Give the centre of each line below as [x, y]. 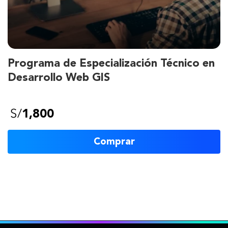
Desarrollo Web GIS [59, 78]
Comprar [114, 142]
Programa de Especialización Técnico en [111, 64]
